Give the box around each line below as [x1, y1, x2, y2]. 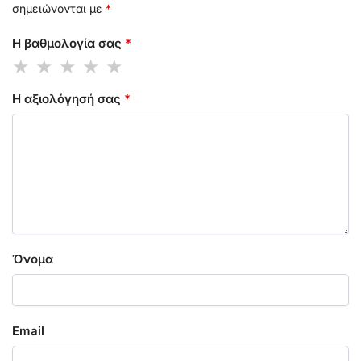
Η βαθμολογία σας [12, 35, 125, 51]
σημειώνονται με [12, 2, 106, 16]
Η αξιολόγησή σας [12, 91, 124, 107]
